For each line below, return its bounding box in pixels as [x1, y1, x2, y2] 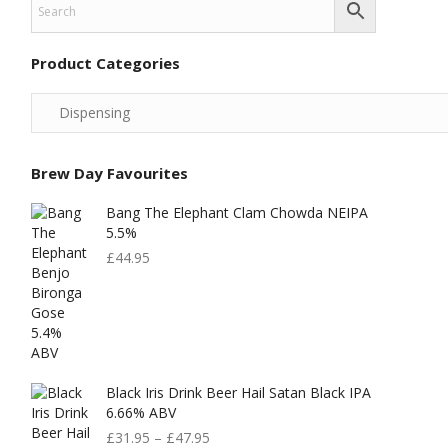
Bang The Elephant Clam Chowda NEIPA [106, 203, 368, 222]
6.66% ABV [106, 403, 176, 422]
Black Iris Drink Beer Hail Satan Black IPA [106, 383, 371, 402]
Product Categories [31, 53, 180, 73]
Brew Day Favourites [31, 163, 188, 183]
